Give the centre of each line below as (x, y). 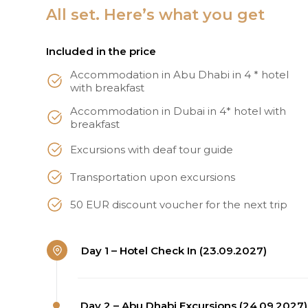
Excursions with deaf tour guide (152, 149)
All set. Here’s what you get (155, 14)
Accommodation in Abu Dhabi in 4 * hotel (179, 74)
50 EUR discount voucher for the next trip (179, 204)
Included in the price (101, 51)
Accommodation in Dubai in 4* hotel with (178, 111)
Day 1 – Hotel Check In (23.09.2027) (174, 250)
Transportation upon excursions (153, 177)
